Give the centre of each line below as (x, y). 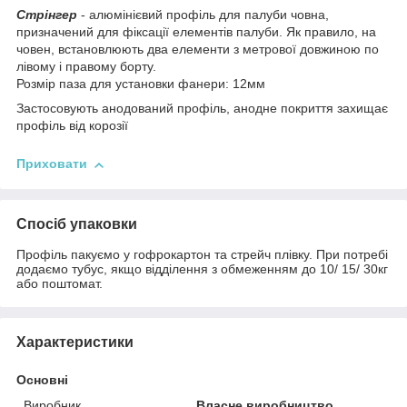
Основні (42, 379)
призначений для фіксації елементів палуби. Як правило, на (196, 32)
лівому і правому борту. (86, 67)
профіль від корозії (72, 126)
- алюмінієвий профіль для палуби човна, (203, 15)
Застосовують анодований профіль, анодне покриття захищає (202, 109)
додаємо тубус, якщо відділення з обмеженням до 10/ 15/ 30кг (202, 268)
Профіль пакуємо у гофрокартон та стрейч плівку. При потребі (202, 254)
